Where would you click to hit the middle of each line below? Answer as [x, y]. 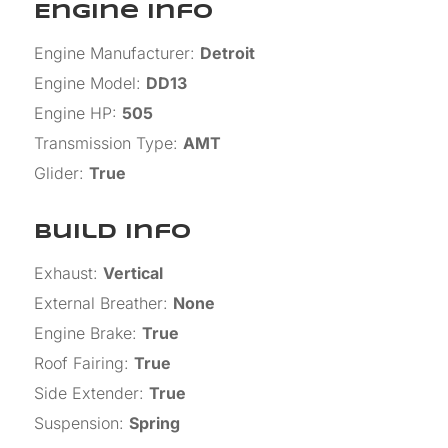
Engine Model [84, 82]
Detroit [227, 52]
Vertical [132, 272]
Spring [154, 422]
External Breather [98, 302]
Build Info [112, 232]
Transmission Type [103, 142]
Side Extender [86, 392]
